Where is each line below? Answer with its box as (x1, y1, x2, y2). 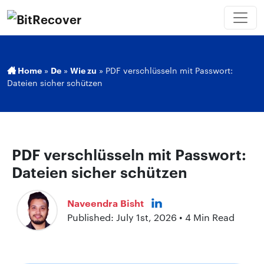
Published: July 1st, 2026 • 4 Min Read (67, 211, 235, 224)
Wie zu (70, 64, 97, 75)
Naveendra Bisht (67, 196, 144, 210)
